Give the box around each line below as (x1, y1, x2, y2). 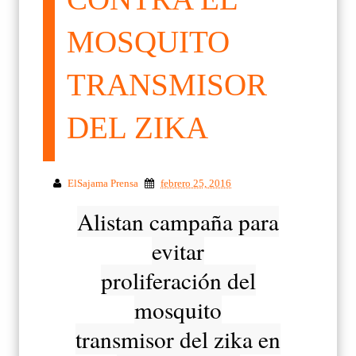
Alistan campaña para (77, 205, 279, 237)
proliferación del (100, 264, 256, 296)
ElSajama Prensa (68, 176, 138, 189)
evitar (152, 234, 204, 266)
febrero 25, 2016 (161, 176, 231, 189)
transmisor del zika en (75, 323, 281, 354)
